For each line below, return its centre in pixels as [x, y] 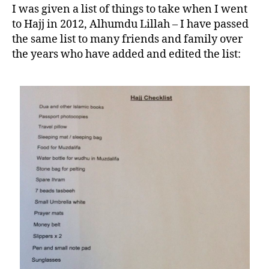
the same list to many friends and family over [127, 40]
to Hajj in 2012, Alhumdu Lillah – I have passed [130, 25]
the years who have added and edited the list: [126, 55]
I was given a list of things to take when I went [130, 10]
